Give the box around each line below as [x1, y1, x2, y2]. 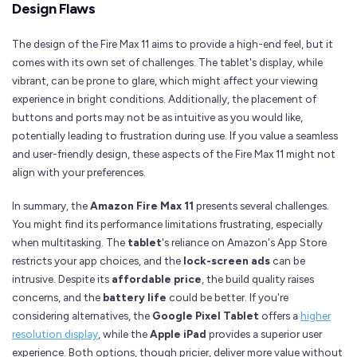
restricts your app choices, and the [12, 253, 183, 267]
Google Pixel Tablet [152, 308, 259, 322]
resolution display [12, 327, 98, 340]
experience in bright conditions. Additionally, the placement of [12, 92, 316, 105]
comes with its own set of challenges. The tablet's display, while [12, 55, 323, 69]
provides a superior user [206, 327, 322, 340]
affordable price [112, 272, 202, 285]
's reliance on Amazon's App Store [162, 235, 327, 249]
